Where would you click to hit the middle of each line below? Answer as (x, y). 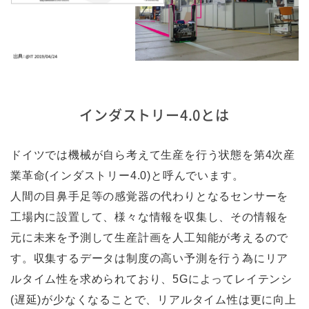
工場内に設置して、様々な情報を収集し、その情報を (150, 217)
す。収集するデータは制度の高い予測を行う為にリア (150, 258)
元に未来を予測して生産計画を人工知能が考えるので (150, 237)
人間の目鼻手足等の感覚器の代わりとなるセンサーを (150, 196)
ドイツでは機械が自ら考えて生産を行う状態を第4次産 (153, 154)
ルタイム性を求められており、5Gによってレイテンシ (151, 279)
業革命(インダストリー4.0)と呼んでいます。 (127, 175)
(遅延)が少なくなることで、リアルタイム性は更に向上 (153, 299)
